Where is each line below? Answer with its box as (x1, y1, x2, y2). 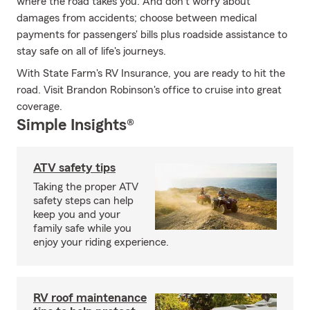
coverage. (17, 101, 62, 112)
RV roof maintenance (33, 291, 147, 304)
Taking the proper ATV (33, 181, 138, 192)
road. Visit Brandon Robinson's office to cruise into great (17, 84, 282, 95)
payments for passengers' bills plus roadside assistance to (17, 29, 287, 40)
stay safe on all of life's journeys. (17, 46, 166, 57)
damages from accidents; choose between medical (17, 12, 257, 24)
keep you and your (33, 209, 120, 220)
